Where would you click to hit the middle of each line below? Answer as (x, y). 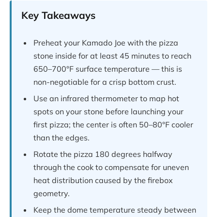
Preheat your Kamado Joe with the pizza (106, 43)
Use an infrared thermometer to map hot (106, 99)
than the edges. (62, 138)
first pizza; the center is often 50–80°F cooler (113, 125)
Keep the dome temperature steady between (115, 210)
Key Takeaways (58, 15)
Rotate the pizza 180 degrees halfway (103, 154)
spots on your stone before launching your (108, 112)
